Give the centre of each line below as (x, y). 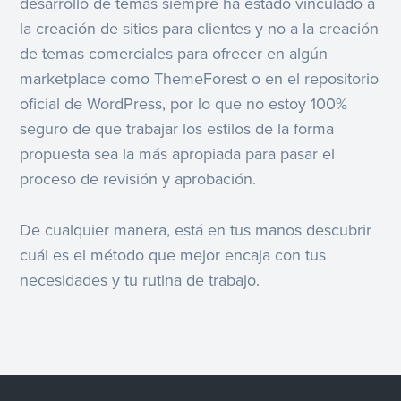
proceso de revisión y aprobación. (138, 179)
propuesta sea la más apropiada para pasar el (178, 154)
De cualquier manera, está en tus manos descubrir (196, 230)
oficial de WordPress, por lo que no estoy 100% (184, 103)
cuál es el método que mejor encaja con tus (173, 255)
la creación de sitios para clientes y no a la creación (200, 28)
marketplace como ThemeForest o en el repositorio (200, 78)
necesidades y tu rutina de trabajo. (140, 280)
